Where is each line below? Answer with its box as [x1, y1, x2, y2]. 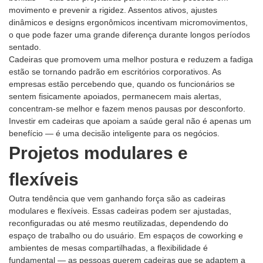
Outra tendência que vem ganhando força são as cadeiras [9, 194, 225, 204]
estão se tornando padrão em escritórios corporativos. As [9, 67, 221, 77]
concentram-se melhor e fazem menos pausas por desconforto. [9, 104, 245, 114]
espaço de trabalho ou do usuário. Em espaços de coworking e [9, 231, 243, 241]
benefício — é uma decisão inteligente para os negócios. [9, 129, 220, 139]
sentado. [9, 42, 41, 52]
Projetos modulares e [9, 143, 188, 163]
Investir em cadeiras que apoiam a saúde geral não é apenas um [9, 116, 251, 126]
